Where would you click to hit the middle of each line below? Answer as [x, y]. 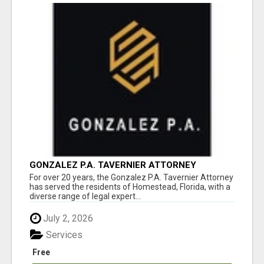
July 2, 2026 [67, 218]
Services [63, 235]
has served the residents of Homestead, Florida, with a [130, 187]
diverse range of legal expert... [85, 196]
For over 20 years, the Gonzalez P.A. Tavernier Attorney [131, 177]
